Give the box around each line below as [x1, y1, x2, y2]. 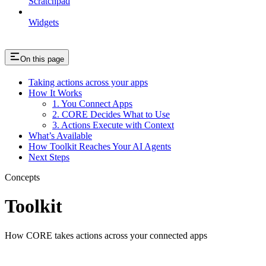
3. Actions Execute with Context [52, 119, 174, 130]
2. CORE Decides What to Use [52, 109, 170, 119]
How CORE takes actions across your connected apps [5, 230, 207, 240]
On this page [20, 55, 64, 64]
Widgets [28, 17, 59, 28]
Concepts [5, 172, 40, 182]
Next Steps [28, 151, 69, 162]
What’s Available [28, 130, 92, 141]
